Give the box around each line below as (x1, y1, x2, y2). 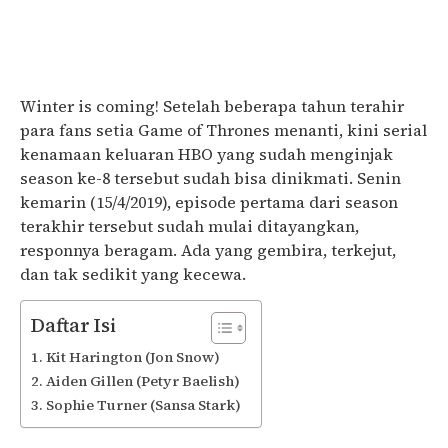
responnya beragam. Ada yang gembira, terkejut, (20, 239, 396, 261)
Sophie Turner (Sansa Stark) (45, 395, 241, 416)
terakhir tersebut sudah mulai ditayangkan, (20, 215, 359, 237)
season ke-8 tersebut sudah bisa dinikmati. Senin (20, 167, 401, 189)
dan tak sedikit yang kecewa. (20, 263, 246, 285)
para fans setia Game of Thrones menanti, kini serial (20, 119, 427, 141)
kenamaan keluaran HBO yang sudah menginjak (20, 143, 393, 165)
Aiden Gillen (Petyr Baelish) (45, 371, 240, 392)
